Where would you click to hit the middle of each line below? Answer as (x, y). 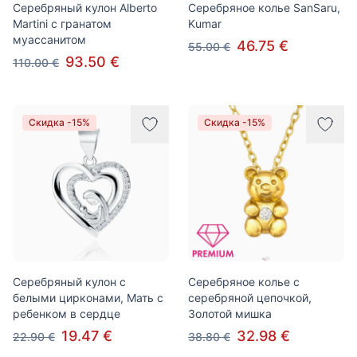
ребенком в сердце (67, 314)
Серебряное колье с (244, 282)
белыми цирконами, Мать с (88, 298)
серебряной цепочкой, (250, 298)
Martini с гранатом (62, 24)
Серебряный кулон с (69, 282)
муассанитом (49, 39)
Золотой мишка (230, 314)
